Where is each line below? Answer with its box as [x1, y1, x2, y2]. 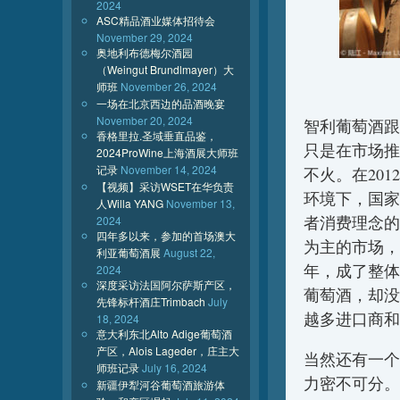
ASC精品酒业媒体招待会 [96, 12, 215, 28]
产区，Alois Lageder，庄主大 [96, 343, 239, 358]
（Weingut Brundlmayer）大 [96, 62, 234, 77]
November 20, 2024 [96, 112, 193, 128]
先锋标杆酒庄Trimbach [96, 294, 205, 309]
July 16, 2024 [142, 360, 207, 375]
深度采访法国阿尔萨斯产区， [96, 277, 236, 292]
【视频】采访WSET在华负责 [96, 179, 234, 194]
